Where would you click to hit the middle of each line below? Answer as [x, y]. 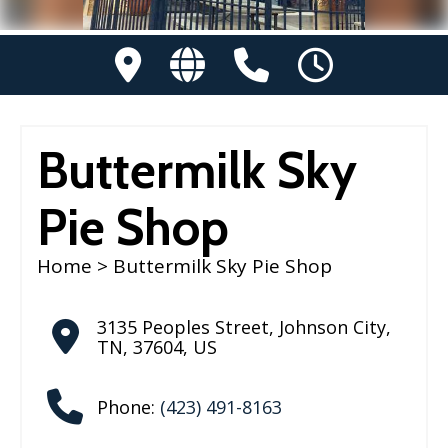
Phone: [128, 407]
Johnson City [332, 327]
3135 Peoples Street [183, 327]
